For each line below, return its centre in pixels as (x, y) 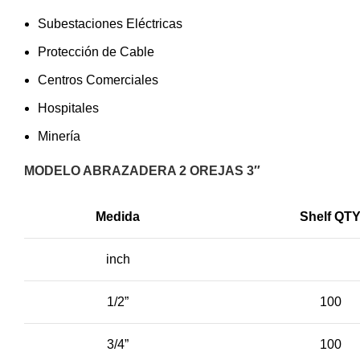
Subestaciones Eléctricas (110, 24)
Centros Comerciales (98, 80)
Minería (59, 136)
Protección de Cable (96, 52)
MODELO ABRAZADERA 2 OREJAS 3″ (142, 171)
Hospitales (68, 108)
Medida (118, 217)
